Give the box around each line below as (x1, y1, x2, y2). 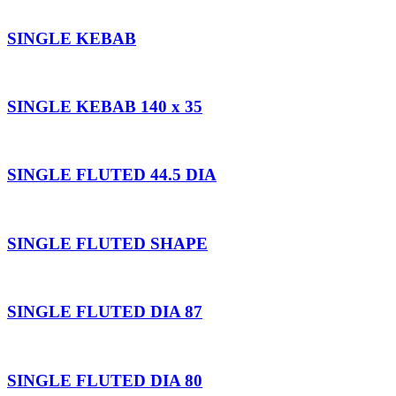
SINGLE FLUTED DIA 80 (7, 370, 202, 390)
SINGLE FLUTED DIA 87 (7, 302, 202, 322)
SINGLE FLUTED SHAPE (7, 233, 208, 253)
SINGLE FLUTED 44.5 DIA (7, 165, 217, 185)
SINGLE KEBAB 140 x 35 (7, 97, 202, 117)
